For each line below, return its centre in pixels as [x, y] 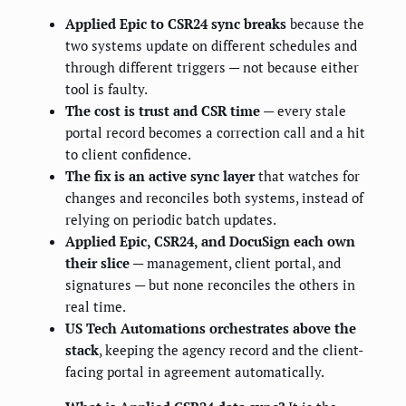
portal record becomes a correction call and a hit [215, 133]
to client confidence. [128, 155]
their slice [97, 263]
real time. [96, 307]
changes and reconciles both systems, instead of [214, 198]
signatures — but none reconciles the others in [210, 285]
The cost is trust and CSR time [163, 111]
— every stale [303, 111]
